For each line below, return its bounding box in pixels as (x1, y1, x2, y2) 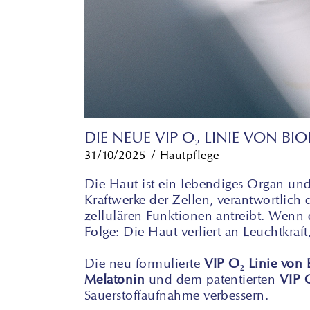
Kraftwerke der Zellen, (84, 191, 214, 207)
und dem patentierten (145, 271, 280, 286)
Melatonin (84, 271, 145, 286)
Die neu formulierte (84, 255, 204, 271)
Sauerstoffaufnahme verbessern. (84, 286, 269, 302)
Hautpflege (159, 147, 219, 162)
